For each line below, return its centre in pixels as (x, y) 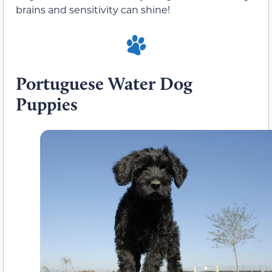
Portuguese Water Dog (104, 84)
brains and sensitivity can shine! (93, 9)
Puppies (47, 104)
